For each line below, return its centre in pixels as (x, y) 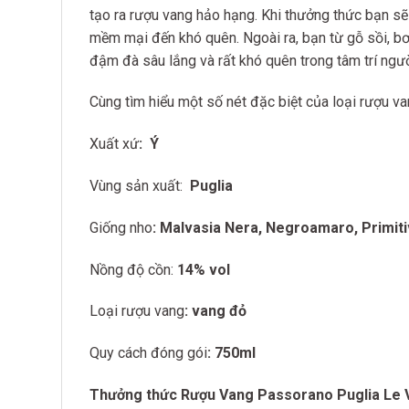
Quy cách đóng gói (148, 353)
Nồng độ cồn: (131, 269)
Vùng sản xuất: (136, 185)
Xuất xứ (114, 144)
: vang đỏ (215, 311)
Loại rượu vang (137, 311)
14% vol (202, 269)
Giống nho (121, 227)
